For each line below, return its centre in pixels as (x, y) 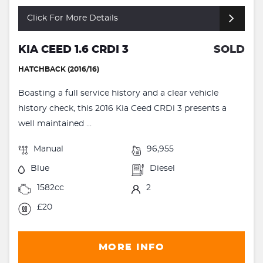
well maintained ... (55, 124)
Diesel (163, 168)
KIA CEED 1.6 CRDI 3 (73, 50)
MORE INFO (131, 247)
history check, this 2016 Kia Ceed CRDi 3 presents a (122, 108)
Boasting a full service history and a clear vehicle (118, 93)
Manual (48, 149)
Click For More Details (73, 18)
